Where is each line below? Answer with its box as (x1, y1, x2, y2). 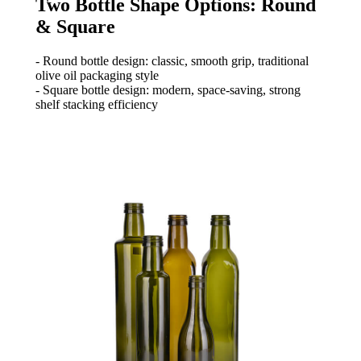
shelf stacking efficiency (35, 98, 158, 112)
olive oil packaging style (35, 68, 159, 83)
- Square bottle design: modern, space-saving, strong (35, 83, 301, 98)
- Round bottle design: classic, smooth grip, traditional (35, 54, 309, 68)
